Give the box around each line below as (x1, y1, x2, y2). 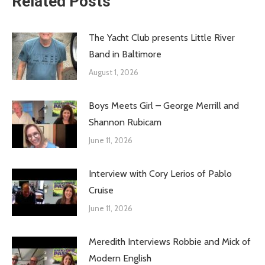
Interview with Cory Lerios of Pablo (89, 168, 232, 179)
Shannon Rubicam (89, 117, 161, 128)
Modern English (89, 253, 151, 264)
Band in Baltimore (89, 49, 161, 60)
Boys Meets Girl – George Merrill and (89, 100, 239, 111)
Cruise (89, 185, 114, 196)
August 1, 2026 (89, 67, 138, 77)
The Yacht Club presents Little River (89, 32, 235, 43)
